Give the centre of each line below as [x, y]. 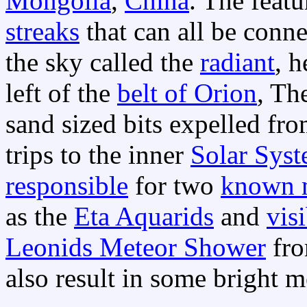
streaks [42, 31]
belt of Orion [187, 93]
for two [174, 185]
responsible [67, 185]
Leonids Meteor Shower [136, 247]
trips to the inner [98, 154]
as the [40, 216]
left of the [61, 93]
